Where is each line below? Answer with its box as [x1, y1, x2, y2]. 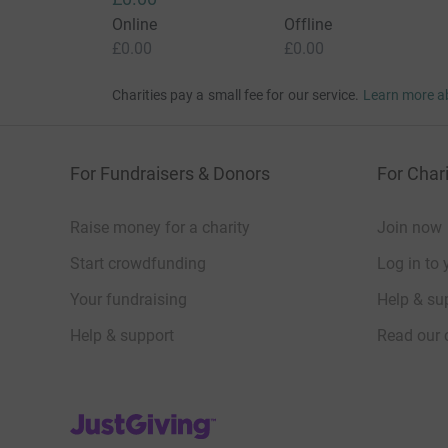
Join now [377, 218, 442, 238]
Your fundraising [70, 290, 187, 310]
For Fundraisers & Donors [70, 163, 270, 185]
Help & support [70, 326, 174, 346]
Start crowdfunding [70, 254, 206, 274]
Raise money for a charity [70, 218, 250, 238]
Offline [283, 15, 333, 35]
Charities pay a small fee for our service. [111, 87, 360, 104]
